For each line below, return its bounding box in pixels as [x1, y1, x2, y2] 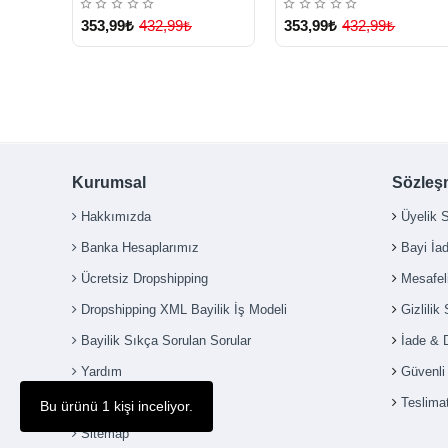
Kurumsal [72, 174, 146, 192]
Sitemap [81, 426, 129, 442]
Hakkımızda [81, 209, 151, 225]
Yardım [81, 364, 122, 380]
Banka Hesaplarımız [81, 240, 199, 256]
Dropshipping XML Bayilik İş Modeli [81, 302, 287, 318]
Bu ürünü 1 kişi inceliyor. [40, 398, 193, 414]
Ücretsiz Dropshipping [81, 271, 208, 287]
